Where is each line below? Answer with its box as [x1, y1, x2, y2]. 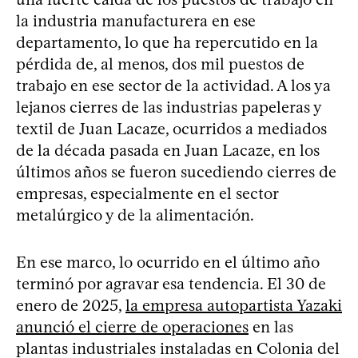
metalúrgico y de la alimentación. [16, 205, 254, 225]
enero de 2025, [16, 295, 125, 315]
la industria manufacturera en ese [16, 10, 256, 30]
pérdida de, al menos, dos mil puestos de [16, 54, 304, 74]
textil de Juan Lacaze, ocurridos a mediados [16, 118, 327, 138]
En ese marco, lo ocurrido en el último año [16, 252, 320, 272]
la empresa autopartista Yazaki [125, 295, 342, 315]
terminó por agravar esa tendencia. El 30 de [16, 273, 326, 293]
